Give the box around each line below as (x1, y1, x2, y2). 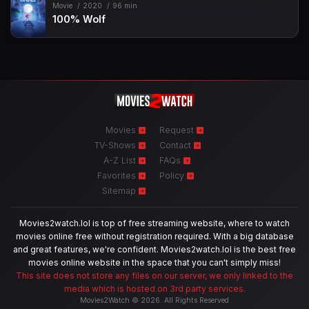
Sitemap (102, 185, 139, 196)
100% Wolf (52, 12, 106, 25)
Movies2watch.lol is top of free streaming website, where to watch (19, 217, 290, 228)
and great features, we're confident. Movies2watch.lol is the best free (13, 243, 296, 255)
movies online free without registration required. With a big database (15, 230, 294, 241)
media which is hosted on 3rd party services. (63, 283, 246, 294)
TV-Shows (94, 139, 139, 150)
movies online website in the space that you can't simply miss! (28, 257, 281, 268)
